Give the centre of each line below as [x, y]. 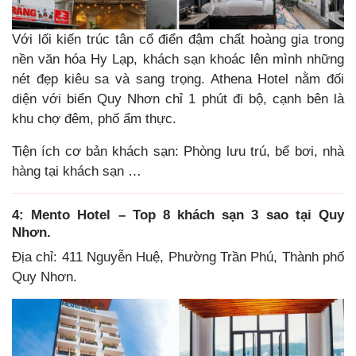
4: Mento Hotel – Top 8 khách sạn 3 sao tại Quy [178, 215]
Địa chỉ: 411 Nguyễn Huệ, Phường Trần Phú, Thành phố [178, 257]
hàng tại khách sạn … [77, 171]
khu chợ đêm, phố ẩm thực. [94, 119]
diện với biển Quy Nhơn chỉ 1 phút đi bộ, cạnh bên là [178, 99]
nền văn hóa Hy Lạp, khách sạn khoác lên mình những [178, 60]
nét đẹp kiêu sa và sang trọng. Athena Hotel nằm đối [178, 79]
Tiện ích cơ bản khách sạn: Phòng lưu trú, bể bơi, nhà [178, 151]
